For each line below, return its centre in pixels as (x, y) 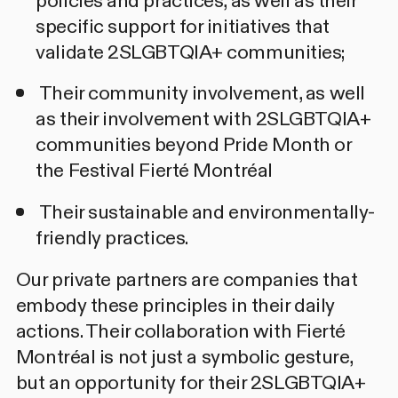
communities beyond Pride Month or (194, 145)
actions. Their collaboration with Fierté (180, 332)
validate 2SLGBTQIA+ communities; (190, 52)
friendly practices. (112, 239)
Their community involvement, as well (200, 94)
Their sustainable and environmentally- (205, 213)
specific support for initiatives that (183, 26)
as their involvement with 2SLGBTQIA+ (203, 119)
